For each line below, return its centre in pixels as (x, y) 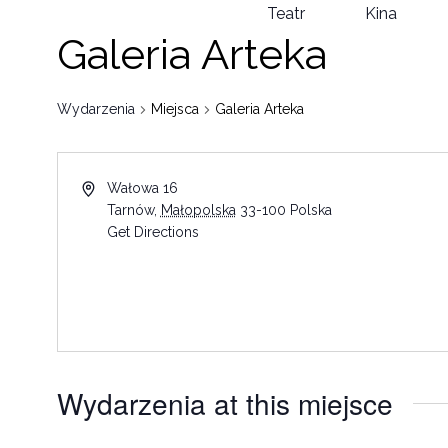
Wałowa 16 (142, 188)
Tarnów (130, 210)
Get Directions (152, 232)
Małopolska (198, 210)
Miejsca (175, 109)
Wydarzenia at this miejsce (225, 403)
